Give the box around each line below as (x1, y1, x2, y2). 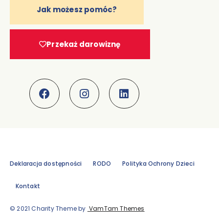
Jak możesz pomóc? (37, 4, 117, 15)
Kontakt (15, 182, 40, 191)
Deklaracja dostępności (10, 159, 82, 168)
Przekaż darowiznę (46, 39, 121, 49)
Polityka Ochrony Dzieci (122, 159, 195, 168)
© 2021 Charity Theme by (10, 204, 88, 213)
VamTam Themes (87, 204, 145, 213)
